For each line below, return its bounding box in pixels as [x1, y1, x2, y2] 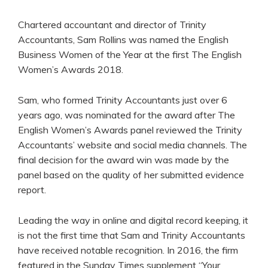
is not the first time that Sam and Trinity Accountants [18, 229, 245, 241]
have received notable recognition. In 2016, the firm [18, 243, 238, 256]
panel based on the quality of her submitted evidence [18, 169, 244, 181]
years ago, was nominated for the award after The [18, 109, 235, 121]
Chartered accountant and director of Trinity [18, 19, 206, 31]
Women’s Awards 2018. [18, 63, 123, 76]
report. [18, 184, 46, 196]
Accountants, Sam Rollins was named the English [18, 33, 229, 46]
